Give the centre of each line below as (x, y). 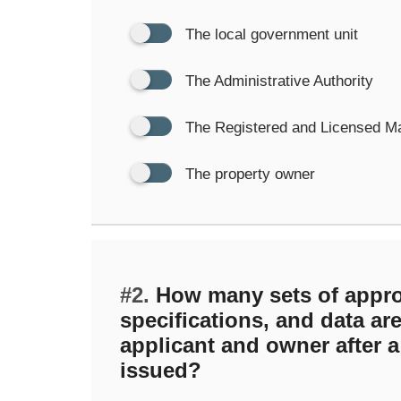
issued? (161, 370)
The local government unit (272, 34)
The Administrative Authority (279, 81)
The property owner (250, 174)
